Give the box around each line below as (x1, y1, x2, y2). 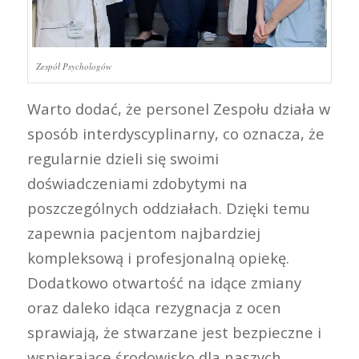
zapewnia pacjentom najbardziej (26, 222, 260, 243)
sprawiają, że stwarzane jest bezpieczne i (26, 321, 321, 342)
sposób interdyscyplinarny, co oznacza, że (26, 123, 325, 143)
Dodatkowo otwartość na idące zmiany (26, 272, 301, 292)
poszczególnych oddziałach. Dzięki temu (26, 197, 310, 218)
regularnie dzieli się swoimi (26, 147, 219, 168)
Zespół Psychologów (35, 59, 111, 72)
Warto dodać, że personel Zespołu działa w (26, 98, 330, 119)
